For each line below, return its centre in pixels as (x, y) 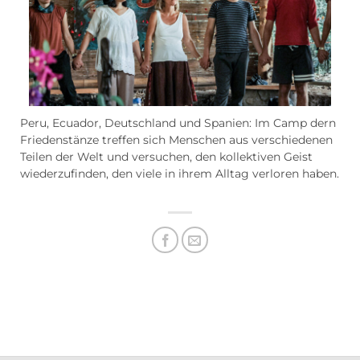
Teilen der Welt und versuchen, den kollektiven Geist (166, 157)
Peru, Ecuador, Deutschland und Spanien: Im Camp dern (178, 123)
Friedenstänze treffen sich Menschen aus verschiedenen (176, 140)
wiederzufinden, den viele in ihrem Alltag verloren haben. (180, 174)
